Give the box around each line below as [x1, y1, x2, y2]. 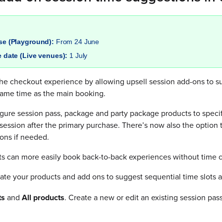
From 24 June [55, 38, 100, 46]
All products [22, 192, 64, 203]
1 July [69, 52, 88, 59]
